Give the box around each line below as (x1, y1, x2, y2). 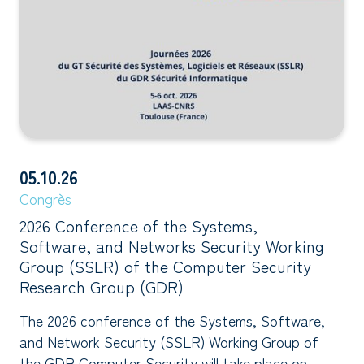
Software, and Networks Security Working (19, 233, 324, 258)
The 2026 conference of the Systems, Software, (19, 309, 325, 331)
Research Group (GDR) (19, 274, 184, 298)
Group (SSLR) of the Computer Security (19, 253, 311, 278)
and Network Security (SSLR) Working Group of (19, 330, 318, 352)
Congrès (19, 187, 71, 209)
